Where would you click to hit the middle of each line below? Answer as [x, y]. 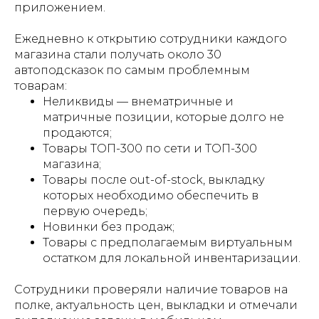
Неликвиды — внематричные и [138, 101]
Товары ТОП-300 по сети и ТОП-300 [150, 148]
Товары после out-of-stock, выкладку [154, 180]
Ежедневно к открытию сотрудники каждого [151, 39]
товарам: [41, 86]
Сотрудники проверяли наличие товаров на [151, 289]
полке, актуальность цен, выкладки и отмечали [156, 305]
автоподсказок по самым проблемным [132, 70]
